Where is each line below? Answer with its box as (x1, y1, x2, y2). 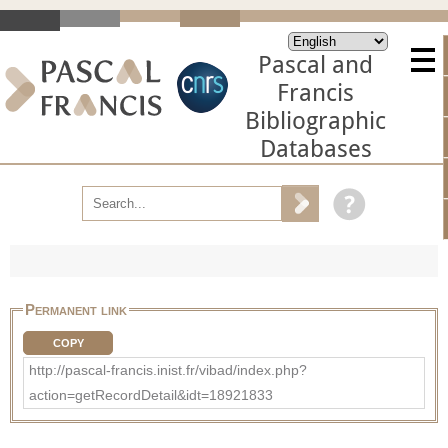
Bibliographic (245, 107, 386, 135)
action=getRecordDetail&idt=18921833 (29, 386, 273, 403)
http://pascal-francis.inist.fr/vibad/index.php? (29, 361, 307, 378)
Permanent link (25, 300, 127, 318)
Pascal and (258, 51, 373, 79)
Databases (259, 135, 372, 163)
